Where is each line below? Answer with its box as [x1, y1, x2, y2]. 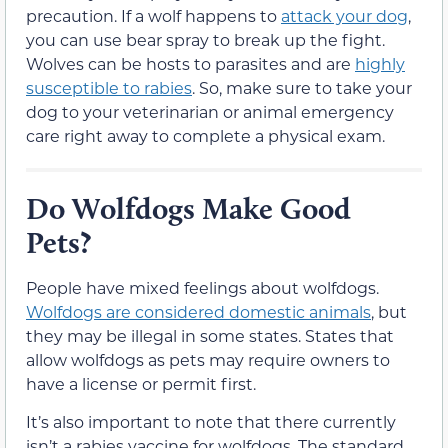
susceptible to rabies [26, 77, 192, 99]
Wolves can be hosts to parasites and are [26, 53, 355, 75]
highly [355, 53, 405, 75]
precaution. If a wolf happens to [26, 5, 281, 27]
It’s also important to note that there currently [26, 411, 396, 433]
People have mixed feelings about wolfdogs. [26, 277, 379, 299]
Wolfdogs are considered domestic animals [26, 301, 371, 323]
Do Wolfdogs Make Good [26, 190, 351, 228]
